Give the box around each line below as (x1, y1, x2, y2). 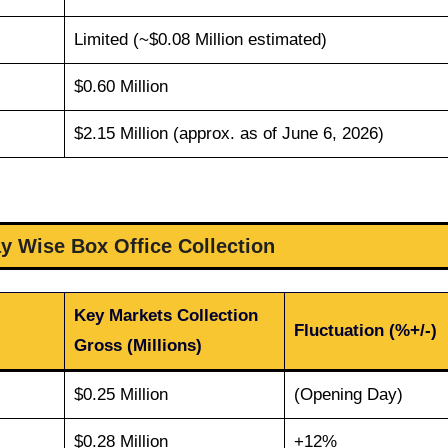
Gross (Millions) (73, 336, 202, 356)
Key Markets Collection (73, 306, 258, 326)
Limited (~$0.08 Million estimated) (73, 29, 327, 49)
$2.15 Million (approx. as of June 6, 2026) (73, 123, 384, 143)
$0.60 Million (73, 76, 168, 96)
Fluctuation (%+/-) (293, 321, 437, 341)
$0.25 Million (73, 385, 168, 405)
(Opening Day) (293, 385, 403, 405)
